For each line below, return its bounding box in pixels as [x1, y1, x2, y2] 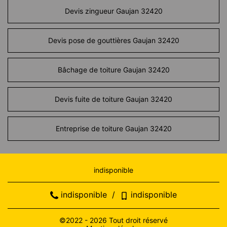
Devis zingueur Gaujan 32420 [64, 7, 163, 16]
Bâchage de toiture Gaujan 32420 [57, 65, 170, 74]
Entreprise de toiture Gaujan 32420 [55, 124, 172, 133]
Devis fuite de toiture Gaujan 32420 [55, 95, 172, 104]
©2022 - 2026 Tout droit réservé [59, 216, 168, 225]
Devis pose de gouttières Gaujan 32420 [48, 36, 179, 45]
